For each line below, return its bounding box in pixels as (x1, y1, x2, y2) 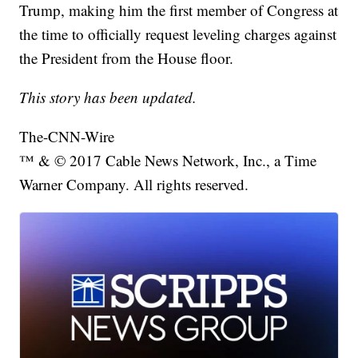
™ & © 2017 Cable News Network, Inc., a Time (19, 150, 317, 171)
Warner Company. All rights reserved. (19, 174, 249, 195)
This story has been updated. (19, 87, 197, 108)
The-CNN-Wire (19, 126, 115, 147)
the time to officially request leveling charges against (19, 24, 337, 45)
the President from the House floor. (19, 48, 234, 69)
